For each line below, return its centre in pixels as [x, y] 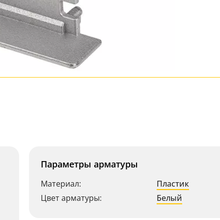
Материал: [61, 184]
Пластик [173, 184]
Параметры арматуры [89, 164]
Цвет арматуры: [71, 198]
